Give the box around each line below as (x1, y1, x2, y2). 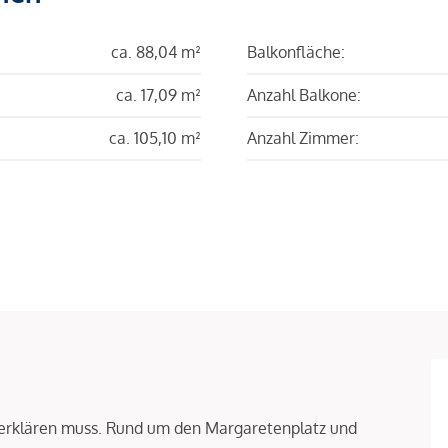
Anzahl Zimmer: (247, 127, 359, 148)
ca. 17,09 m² (116, 84, 201, 105)
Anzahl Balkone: (247, 84, 361, 105)
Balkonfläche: (247, 41, 345, 62)
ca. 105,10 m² (109, 127, 201, 148)
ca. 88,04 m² (111, 41, 201, 62)
